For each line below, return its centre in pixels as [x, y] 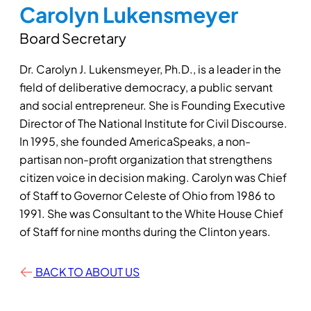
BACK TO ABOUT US [87, 272]
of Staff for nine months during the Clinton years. [145, 232]
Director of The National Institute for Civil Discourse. [154, 124]
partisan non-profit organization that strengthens [146, 160]
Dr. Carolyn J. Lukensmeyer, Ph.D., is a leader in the [151, 69]
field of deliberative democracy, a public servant [146, 87]
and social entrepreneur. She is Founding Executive [153, 106]
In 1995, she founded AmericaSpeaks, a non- [135, 142]
